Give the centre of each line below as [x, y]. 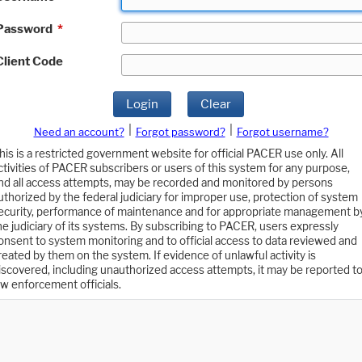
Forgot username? [282, 132]
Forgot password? [180, 132]
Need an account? [79, 132]
